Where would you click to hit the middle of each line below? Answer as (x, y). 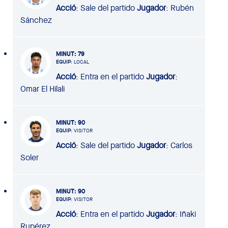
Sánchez (36, 20)
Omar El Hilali (42, 89)
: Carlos (179, 145)
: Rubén (180, 8)
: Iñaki (186, 214)
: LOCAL (80, 62)
